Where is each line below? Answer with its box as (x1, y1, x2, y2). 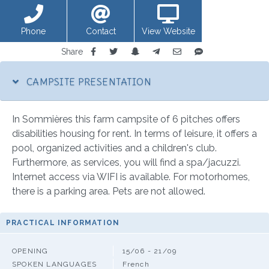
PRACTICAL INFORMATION (6, 218, 120, 227)
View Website (141, 26, 195, 36)
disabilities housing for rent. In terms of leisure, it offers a (12, 127, 257, 139)
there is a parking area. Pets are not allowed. (12, 185, 205, 197)
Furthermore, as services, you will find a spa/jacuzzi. (12, 156, 241, 168)
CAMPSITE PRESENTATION (23, 75, 152, 88)
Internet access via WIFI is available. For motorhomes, (12, 171, 250, 183)
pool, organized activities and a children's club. (12, 142, 217, 154)
